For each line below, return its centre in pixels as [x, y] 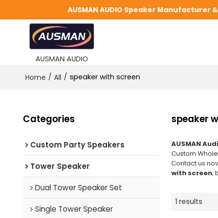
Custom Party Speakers [77, 145]
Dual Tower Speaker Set [78, 187]
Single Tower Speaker [74, 209]
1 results [189, 202]
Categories [49, 119]
